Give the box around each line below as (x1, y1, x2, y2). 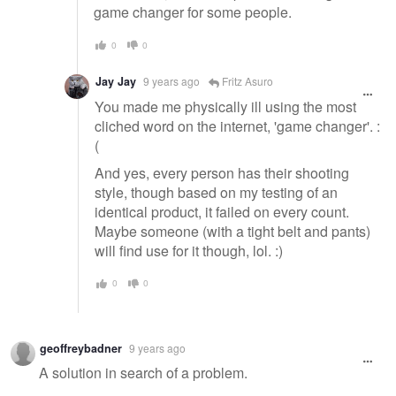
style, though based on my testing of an (95, 182, 338, 203)
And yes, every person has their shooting (95, 163, 349, 184)
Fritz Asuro (219, 72, 273, 88)
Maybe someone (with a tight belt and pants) (95, 221, 370, 242)
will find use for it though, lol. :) (95, 240, 283, 262)
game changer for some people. (94, 2, 292, 23)
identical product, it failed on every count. (95, 202, 349, 223)
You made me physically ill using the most (95, 95, 356, 117)
